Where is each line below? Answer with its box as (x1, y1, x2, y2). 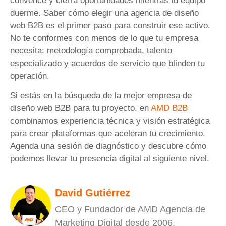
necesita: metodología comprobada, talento (10, 45, 172, 55)
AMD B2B (151, 103, 188, 114)
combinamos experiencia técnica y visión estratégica (10, 116, 210, 126)
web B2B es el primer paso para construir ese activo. (10, 20, 210, 30)
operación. (10, 71, 49, 81)
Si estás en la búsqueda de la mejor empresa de (10, 91, 192, 101)
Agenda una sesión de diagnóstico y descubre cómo (10, 141, 206, 151)
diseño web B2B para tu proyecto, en (10, 103, 151, 114)
